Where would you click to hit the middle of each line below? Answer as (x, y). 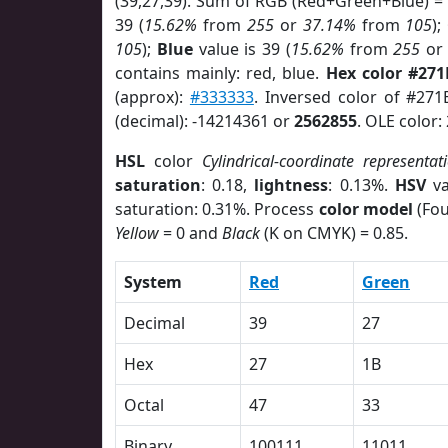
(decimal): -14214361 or (204, 121)
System (153, 282)
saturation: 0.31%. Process (217, 209)
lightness (291, 185)
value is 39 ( (241, 49)
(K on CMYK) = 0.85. (334, 233)
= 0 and (190, 233)
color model (365, 209)
